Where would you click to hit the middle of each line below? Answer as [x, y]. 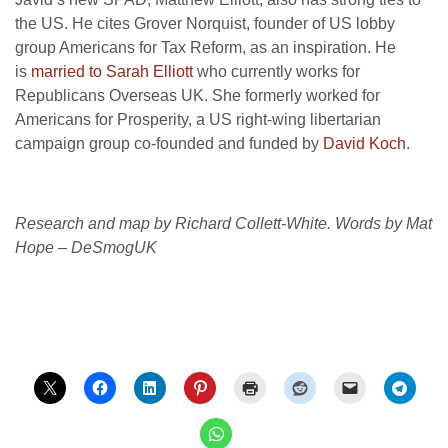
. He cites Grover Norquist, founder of [196, 23]
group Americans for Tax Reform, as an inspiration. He [205, 47]
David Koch [364, 143]
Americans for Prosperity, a [112, 119]
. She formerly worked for [292, 95]
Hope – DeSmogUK [86, 247]
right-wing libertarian [306, 119]
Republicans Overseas [98, 95]
